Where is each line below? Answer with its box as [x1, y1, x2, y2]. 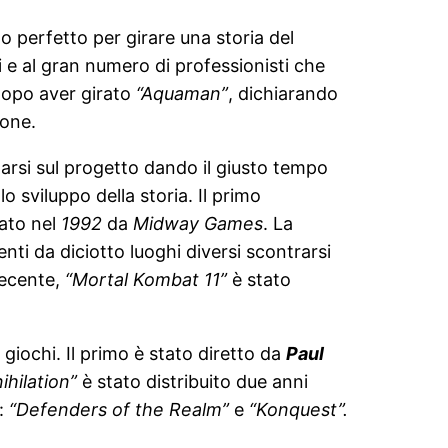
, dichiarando [228, 82, 338, 104]
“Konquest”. [249, 398, 348, 420]
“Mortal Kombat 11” [65, 268, 227, 290]
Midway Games [133, 212, 263, 234]
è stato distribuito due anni [77, 370, 308, 392]
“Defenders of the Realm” [9, 398, 229, 420]
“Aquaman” [136, 82, 228, 104]
